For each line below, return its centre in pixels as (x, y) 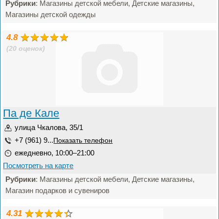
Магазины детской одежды (51, 14)
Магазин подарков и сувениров (58, 190)
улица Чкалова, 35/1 (49, 127)
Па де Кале (31, 113)
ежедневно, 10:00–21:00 (55, 153)
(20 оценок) (26, 49)
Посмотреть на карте (38, 165)
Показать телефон (83, 141)
